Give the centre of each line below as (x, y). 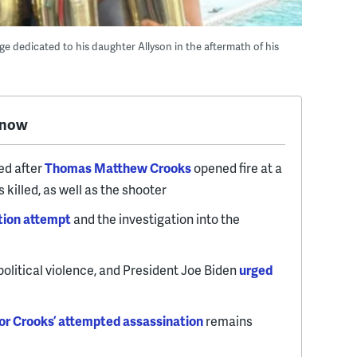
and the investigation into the (155, 219)
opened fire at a (237, 168)
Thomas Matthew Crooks (118, 168)
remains (228, 321)
